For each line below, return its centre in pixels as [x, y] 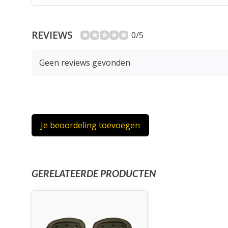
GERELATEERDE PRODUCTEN [94, 173]
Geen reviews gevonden [85, 63]
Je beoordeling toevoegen [90, 125]
